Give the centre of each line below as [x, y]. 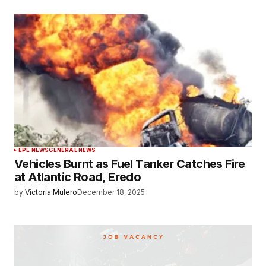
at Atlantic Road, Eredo [78, 177]
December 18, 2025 [111, 192]
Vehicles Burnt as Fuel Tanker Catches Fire [130, 164]
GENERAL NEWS [72, 150]
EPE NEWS [34, 150]
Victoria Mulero [51, 192]
